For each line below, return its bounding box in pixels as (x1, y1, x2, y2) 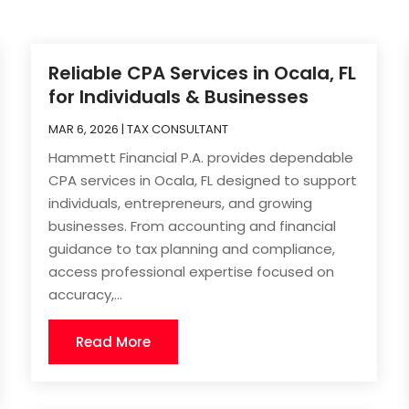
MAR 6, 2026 (48, 120, 120, 138)
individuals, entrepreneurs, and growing (48, 193, 313, 213)
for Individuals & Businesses (48, 83, 309, 110)
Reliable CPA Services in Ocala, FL (48, 59, 357, 86)
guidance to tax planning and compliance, (48, 238, 336, 258)
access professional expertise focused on (48, 261, 335, 281)
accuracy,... (48, 284, 123, 304)
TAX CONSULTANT (127, 120, 229, 138)
